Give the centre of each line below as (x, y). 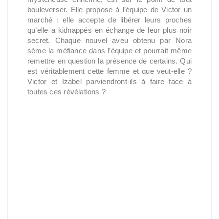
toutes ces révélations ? (67, 92)
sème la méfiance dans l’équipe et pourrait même (109, 51)
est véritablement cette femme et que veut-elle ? (109, 71)
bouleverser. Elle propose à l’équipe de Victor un (109, 10)
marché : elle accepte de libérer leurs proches (109, 20)
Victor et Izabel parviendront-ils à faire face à (109, 81)
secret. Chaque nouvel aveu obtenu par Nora (109, 40)
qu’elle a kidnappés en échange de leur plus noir (109, 30)
